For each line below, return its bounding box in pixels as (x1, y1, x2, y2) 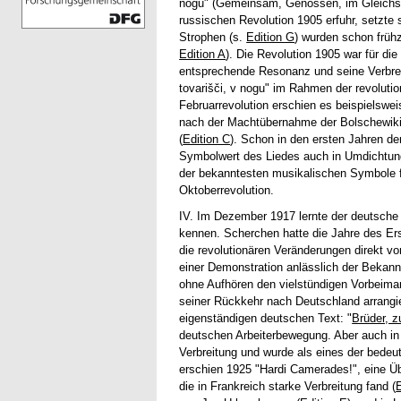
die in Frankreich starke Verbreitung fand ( (179, 380, 397, 394)
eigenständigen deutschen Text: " (179, 311, 353, 326)
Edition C (183, 132, 231, 147)
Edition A (179, 47, 226, 62)
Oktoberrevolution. (179, 183, 275, 198)
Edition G (246, 30, 295, 45)
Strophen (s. (179, 30, 247, 45)
